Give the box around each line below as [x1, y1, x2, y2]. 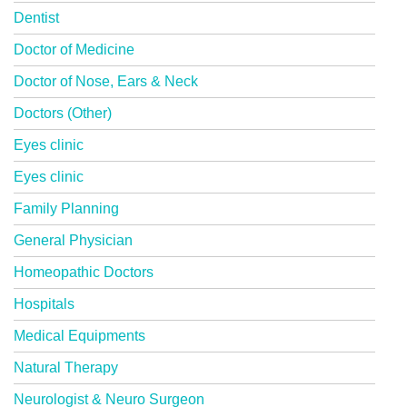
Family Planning [14, 201, 119, 216]
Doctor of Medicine [14, 42, 134, 57]
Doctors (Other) [14, 105, 112, 121]
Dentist [14, 10, 59, 25]
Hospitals [14, 296, 74, 312]
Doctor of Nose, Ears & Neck [14, 74, 198, 89]
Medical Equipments [14, 328, 145, 343]
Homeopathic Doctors [14, 264, 154, 280]
